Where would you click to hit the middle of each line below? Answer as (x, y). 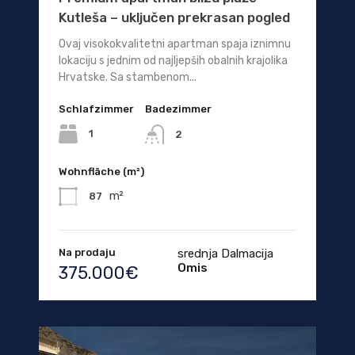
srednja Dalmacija (225, 253)
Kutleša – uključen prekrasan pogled (174, 18)
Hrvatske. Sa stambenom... (128, 78)
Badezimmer (178, 109)
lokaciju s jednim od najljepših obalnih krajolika (173, 61)
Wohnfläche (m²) (101, 171)
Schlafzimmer (96, 109)
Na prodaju (87, 252)
